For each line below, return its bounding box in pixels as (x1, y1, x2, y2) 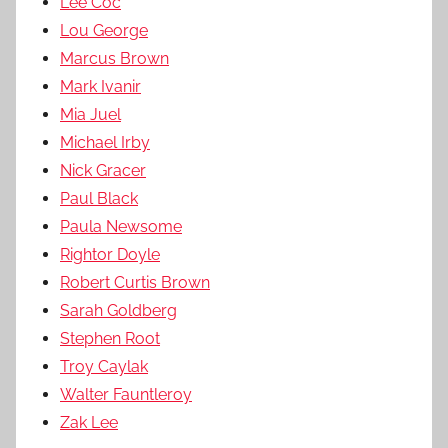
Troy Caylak (60, 356, 148, 376)
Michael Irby (60, 132, 150, 152)
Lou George (60, 20, 148, 40)
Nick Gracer (60, 160, 146, 180)
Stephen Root (60, 328, 160, 348)
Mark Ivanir (60, 76, 141, 96)
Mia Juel (60, 104, 121, 124)
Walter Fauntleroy (60, 384, 192, 404)
